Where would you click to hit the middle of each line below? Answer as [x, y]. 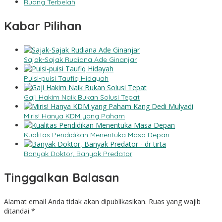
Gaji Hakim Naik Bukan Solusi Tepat [82, 97]
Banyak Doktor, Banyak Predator [78, 153]
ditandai [18, 211]
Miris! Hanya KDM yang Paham [74, 116]
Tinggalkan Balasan [62, 177]
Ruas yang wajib [175, 201]
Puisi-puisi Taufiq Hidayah [66, 78]
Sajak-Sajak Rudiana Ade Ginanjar [80, 59]
